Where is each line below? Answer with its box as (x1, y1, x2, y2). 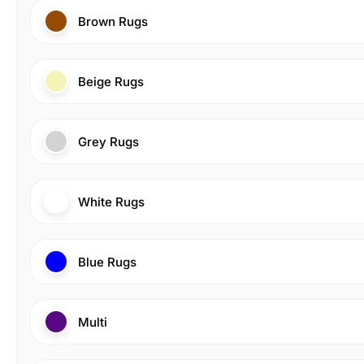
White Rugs (78, 193, 145, 210)
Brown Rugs (78, 13, 148, 29)
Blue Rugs (78, 253, 136, 270)
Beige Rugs (78, 73, 144, 89)
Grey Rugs (78, 133, 139, 149)
